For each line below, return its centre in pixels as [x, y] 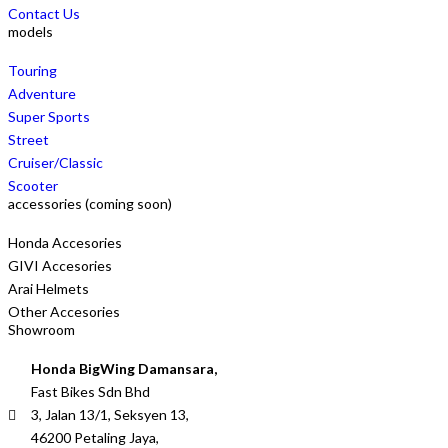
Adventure [42, 93]
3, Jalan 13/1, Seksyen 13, [109, 414]
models [30, 31]
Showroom [41, 329]
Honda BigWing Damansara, [123, 368]
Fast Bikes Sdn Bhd [90, 391]
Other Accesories [64, 311]
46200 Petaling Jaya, [94, 437]
